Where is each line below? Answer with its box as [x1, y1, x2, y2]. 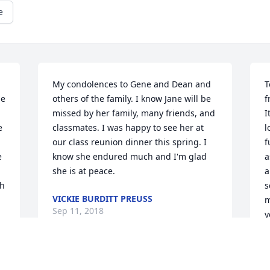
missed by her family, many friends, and [52, 107, 216, 119]
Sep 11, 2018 [52, 205, 104, 217]
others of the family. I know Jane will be [52, 93, 212, 105]
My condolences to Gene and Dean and [52, 78, 212, 90]
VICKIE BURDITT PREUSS [52, 193, 153, 205]
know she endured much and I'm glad [52, 151, 207, 163]
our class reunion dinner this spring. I [52, 136, 207, 148]
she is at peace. [52, 165, 116, 177]
